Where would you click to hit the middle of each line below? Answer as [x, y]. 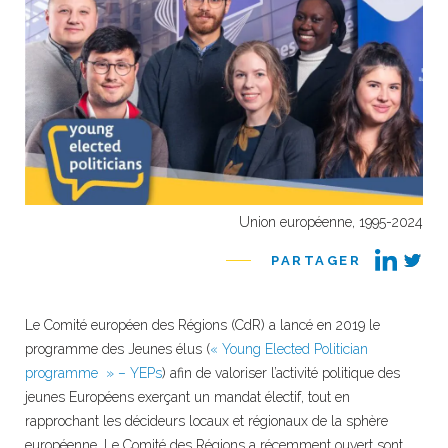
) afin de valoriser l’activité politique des [281, 372]
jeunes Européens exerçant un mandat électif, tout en [187, 396]
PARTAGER [316, 260]
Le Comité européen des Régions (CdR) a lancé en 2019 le [202, 324]
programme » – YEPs [93, 372]
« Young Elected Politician [289, 348]
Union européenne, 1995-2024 [331, 221]
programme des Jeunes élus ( [117, 348]
